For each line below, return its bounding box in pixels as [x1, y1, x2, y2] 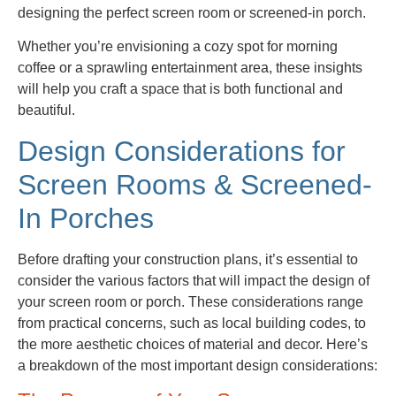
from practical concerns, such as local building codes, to [18, 315, 366, 331]
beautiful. [18, 103, 75, 118]
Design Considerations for [18, 134, 346, 167]
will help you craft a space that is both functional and [18, 81, 343, 97]
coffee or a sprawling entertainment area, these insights [18, 60, 362, 76]
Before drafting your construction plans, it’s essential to [18, 251, 358, 267]
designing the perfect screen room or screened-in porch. [18, 4, 366, 20]
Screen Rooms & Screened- [18, 168, 372, 201]
